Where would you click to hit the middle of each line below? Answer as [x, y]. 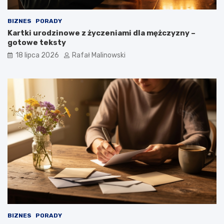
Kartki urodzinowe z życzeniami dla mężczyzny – [101, 33]
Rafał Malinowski [99, 55]
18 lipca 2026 [37, 55]
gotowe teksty [37, 43]
